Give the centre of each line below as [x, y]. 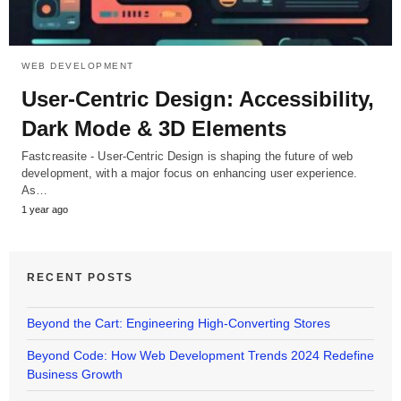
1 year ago [45, 209]
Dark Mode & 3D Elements [154, 128]
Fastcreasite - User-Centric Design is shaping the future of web [188, 156]
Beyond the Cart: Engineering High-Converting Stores [179, 323]
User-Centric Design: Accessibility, [198, 98]
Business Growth [75, 374]
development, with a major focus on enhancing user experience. [190, 173]
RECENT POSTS [81, 277]
